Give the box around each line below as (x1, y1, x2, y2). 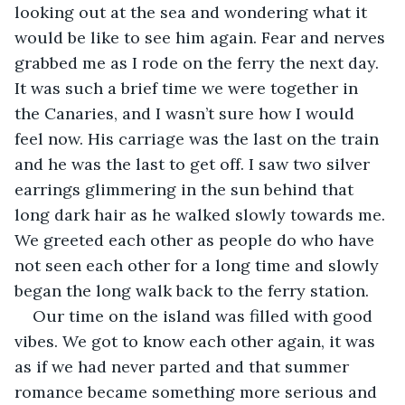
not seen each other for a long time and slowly (14, 254, 383, 276)
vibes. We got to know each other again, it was (14, 330, 380, 352)
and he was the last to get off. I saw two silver (14, 153, 374, 174)
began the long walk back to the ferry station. (14, 279, 369, 301)
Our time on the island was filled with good (33, 305, 377, 326)
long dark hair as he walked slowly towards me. (14, 203, 390, 225)
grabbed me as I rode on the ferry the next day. (14, 52, 383, 73)
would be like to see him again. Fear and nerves (14, 26, 390, 48)
